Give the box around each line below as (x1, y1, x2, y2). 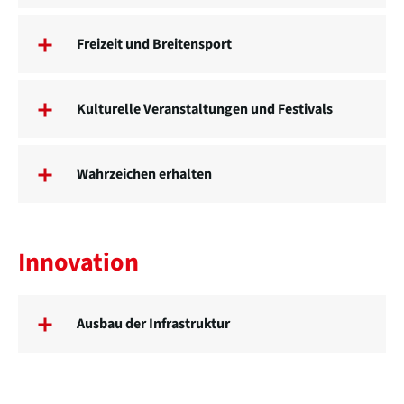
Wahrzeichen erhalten (77, 164, 212, 185)
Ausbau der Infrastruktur (77, 314, 230, 335)
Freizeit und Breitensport (77, 34, 232, 55)
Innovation (18, 244, 139, 281)
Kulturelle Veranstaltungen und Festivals (77, 99, 333, 120)
